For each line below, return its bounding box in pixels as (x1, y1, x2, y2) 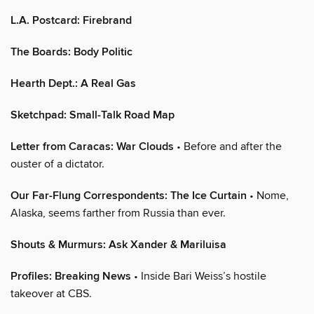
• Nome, (247, 189, 289, 203)
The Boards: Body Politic (11, 45, 132, 60)
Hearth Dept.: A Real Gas (11, 76, 136, 92)
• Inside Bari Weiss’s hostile (131, 269, 266, 284)
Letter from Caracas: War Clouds (11, 139, 174, 155)
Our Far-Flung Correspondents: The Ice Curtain (11, 189, 247, 204)
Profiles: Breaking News (11, 269, 131, 285)
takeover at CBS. (11, 287, 92, 301)
